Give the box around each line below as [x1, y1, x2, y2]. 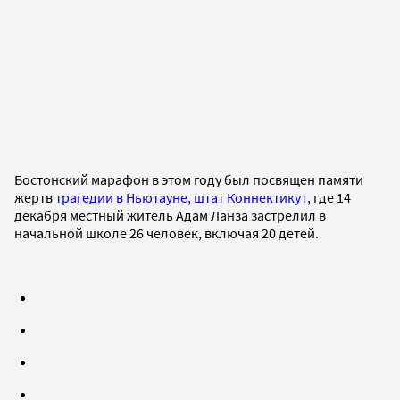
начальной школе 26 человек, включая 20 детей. [14, 223, 319, 242]
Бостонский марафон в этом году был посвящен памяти [14, 170, 363, 188]
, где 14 [307, 187, 351, 206]
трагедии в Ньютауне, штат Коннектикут [55, 187, 307, 206]
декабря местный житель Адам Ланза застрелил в [14, 205, 326, 224]
